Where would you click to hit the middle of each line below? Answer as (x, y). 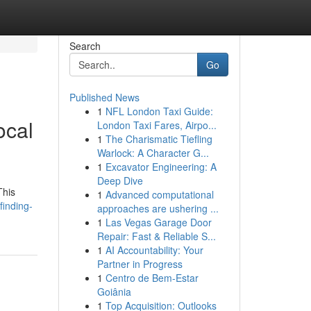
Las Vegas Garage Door (158, 222)
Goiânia (114, 292)
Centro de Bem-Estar (152, 278)
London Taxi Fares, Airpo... (157, 125)
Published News (104, 97)
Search (85, 46)
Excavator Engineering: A (161, 167)
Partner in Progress (140, 264)
